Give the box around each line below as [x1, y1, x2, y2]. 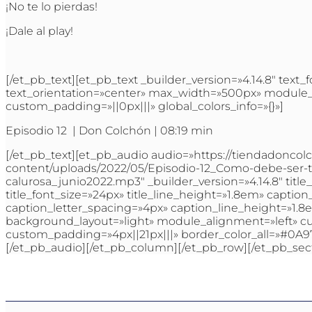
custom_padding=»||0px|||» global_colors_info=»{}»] [6, 100, 283, 114]
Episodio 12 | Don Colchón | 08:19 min [6, 124, 213, 138]
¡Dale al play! [6, 24, 73, 38]
